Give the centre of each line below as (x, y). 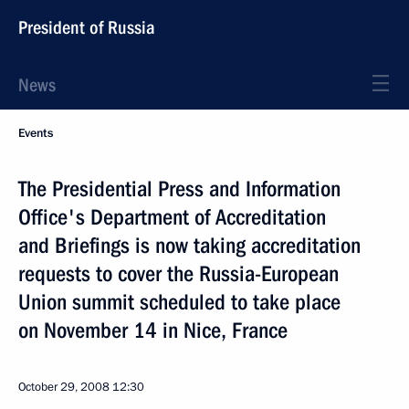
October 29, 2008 (64, 387)
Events (36, 133)
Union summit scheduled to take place (179, 302)
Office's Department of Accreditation (172, 217)
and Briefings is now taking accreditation (189, 246)
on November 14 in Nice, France (153, 330)
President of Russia (87, 27)
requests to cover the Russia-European (178, 274)
